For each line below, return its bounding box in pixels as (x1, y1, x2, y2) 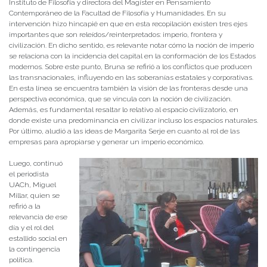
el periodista (9, 170, 49, 179)
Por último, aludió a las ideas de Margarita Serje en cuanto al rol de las (9, 127, 240, 136)
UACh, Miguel (9, 181, 56, 190)
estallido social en (9, 234, 67, 243)
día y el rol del (9, 223, 54, 232)
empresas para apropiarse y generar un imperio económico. (9, 138, 204, 147)
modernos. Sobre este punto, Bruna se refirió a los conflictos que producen (9, 63, 252, 72)
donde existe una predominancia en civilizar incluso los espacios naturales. (9, 116, 258, 125)
